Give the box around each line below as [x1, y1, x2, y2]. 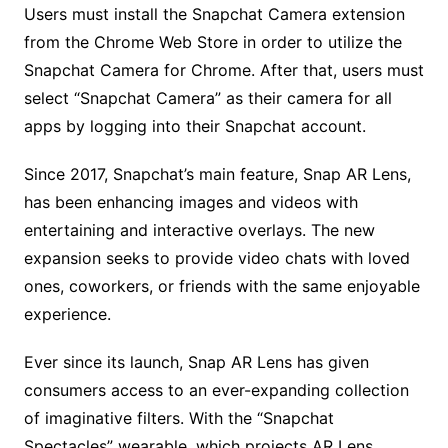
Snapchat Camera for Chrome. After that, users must [23, 59, 424, 80]
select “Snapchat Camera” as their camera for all [23, 87, 392, 108]
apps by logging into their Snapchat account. [23, 115, 366, 136]
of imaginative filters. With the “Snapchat [23, 407, 334, 428]
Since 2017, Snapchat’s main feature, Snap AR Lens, [23, 163, 411, 184]
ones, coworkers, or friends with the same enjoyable [23, 275, 420, 296]
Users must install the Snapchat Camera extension [23, 3, 405, 24]
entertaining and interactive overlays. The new [23, 219, 375, 240]
